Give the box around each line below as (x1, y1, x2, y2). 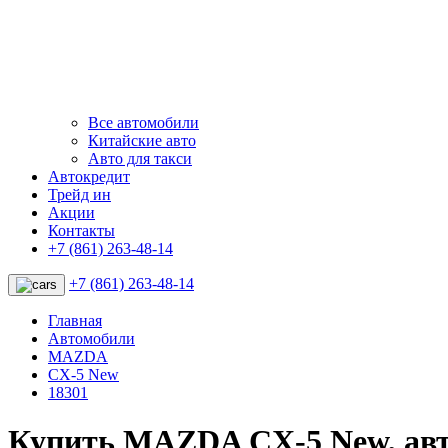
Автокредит (48, 167, 130, 185)
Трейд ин (48, 185, 111, 203)
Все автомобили (88, 113, 199, 131)
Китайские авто (88, 131, 196, 149)
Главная (48, 311, 102, 329)
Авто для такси (88, 149, 192, 167)
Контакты (48, 221, 115, 239)
